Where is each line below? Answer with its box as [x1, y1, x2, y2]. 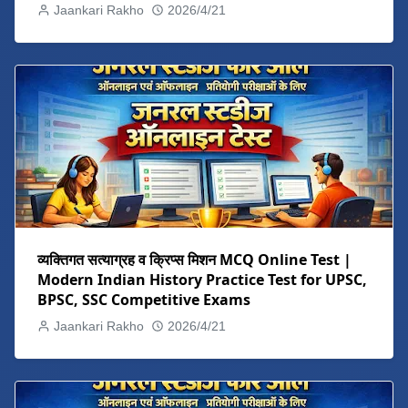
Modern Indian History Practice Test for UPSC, [37, 269, 367, 290]
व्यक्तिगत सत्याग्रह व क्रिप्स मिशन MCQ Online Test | [37, 249, 352, 270]
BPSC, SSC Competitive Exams [37, 289, 250, 310]
